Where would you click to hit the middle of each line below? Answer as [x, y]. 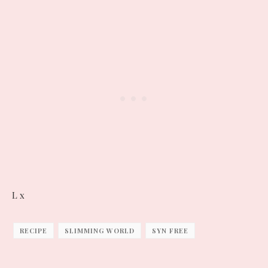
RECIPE [33, 231]
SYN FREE [170, 231]
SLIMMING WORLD [100, 231]
